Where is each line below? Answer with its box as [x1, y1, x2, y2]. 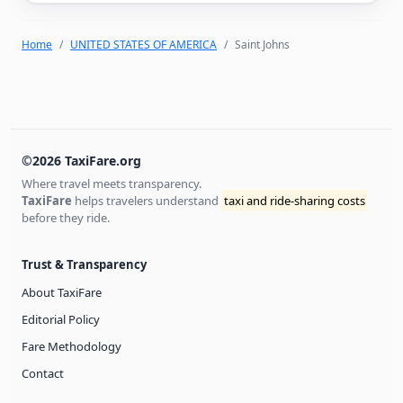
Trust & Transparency [22, 256, 147, 273]
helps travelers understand [72, 193, 221, 209]
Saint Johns [235, 37, 290, 52]
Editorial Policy [22, 311, 100, 327]
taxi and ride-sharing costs [223, 193, 365, 209]
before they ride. [22, 210, 110, 226]
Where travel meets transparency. [22, 175, 201, 192]
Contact [22, 365, 64, 381]
